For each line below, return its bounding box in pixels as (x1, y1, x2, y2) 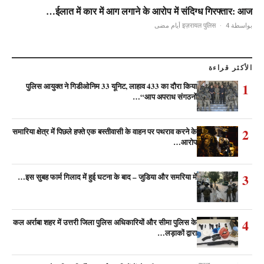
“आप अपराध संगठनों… (140, 90, 197, 102)
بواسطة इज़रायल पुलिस (229, 21, 252, 29)
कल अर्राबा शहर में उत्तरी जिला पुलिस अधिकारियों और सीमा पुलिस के (13, 216, 197, 227)
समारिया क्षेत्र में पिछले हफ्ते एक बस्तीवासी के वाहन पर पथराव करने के (12, 125, 197, 137)
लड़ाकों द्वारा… (165, 226, 197, 238)
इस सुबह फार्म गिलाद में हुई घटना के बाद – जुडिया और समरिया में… (25, 170, 197, 182)
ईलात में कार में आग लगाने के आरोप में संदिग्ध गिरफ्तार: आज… (55, 4, 252, 18)
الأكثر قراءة (208, 63, 252, 72)
